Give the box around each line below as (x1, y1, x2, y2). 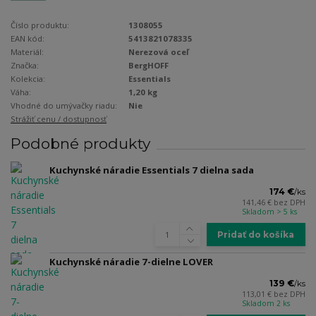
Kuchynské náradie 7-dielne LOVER (49, 255, 213, 269)
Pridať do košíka (217, 229, 295, 240)
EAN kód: (11, 32, 44, 44)
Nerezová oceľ (128, 46, 189, 57)
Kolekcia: (11, 73, 45, 84)
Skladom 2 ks (241, 298, 290, 309)
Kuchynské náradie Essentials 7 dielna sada (49, 164, 254, 177)
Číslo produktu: (11, 19, 69, 30)
